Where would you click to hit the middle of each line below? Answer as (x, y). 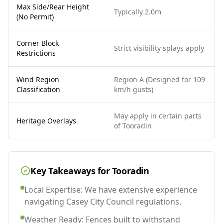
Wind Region (38, 79)
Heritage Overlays (46, 120)
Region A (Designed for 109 (160, 79)
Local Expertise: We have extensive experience (111, 189)
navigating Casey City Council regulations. (103, 201)
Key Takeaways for (71, 170)
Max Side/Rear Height (53, 6)
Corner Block (38, 43)
